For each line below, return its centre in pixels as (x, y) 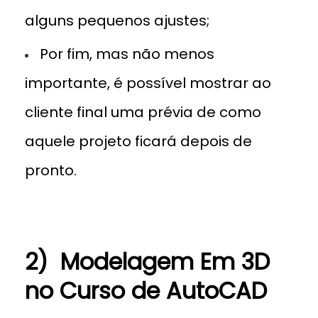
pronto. (51, 170)
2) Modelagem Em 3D (147, 261)
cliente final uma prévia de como (143, 112)
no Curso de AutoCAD (146, 290)
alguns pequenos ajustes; (117, 20)
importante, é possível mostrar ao (148, 83)
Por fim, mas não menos (127, 54)
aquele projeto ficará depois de (138, 141)
